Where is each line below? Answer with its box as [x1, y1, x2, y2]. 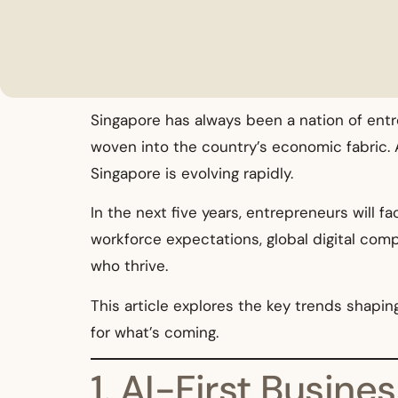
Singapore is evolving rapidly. [91, 163, 293, 183]
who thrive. [91, 256, 168, 276]
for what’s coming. [91, 322, 219, 342]
